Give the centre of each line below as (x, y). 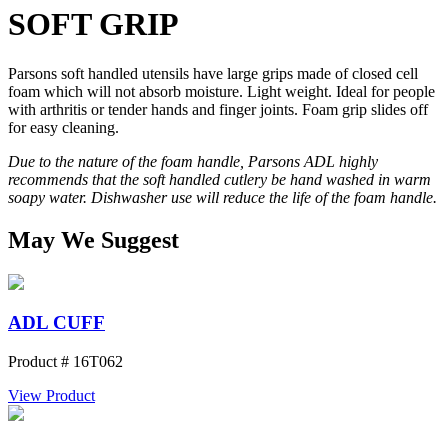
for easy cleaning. (63, 127)
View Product (51, 396)
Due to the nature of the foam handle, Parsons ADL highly (193, 161)
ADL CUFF (56, 323)
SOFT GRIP (93, 24)
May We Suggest (93, 239)
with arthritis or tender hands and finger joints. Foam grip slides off (218, 109)
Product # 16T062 (65, 362)
